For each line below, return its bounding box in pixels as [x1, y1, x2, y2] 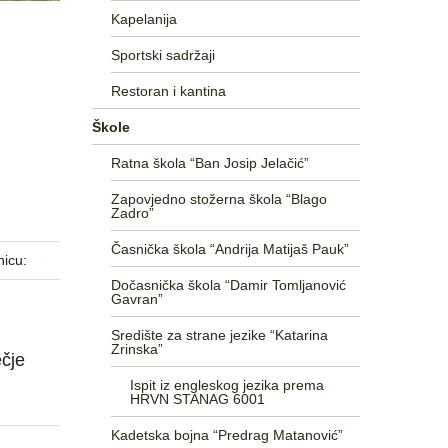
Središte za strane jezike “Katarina [110, 326, 328, 343]
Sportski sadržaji [110, 46, 215, 63]
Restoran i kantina [110, 82, 226, 99]
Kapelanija [110, 10, 177, 27]
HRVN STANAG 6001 [129, 390, 265, 407]
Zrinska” [110, 340, 163, 357]
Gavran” [110, 290, 163, 307]
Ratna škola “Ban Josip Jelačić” [110, 154, 309, 171]
